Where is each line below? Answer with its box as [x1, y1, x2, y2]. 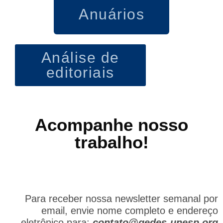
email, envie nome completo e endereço [41, 205, 218, 216]
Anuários [79, 5, 144, 22]
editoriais [46, 64, 114, 81]
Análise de [41, 49, 119, 66]
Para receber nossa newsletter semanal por [25, 193, 218, 204]
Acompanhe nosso [35, 114, 188, 134]
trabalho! [74, 132, 149, 152]
